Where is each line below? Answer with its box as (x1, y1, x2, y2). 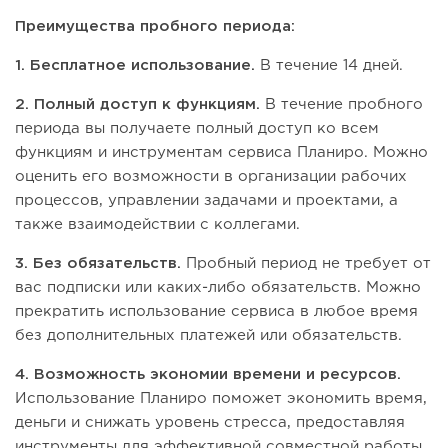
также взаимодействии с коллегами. (15, 218, 300, 232)
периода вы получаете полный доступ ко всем (15, 122, 379, 136)
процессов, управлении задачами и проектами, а (15, 194, 398, 208)
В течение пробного (265, 98, 423, 112)
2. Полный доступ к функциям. (15, 98, 265, 112)
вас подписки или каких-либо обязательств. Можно (15, 281, 421, 295)
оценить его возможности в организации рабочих (15, 170, 407, 184)
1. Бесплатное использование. (15, 59, 260, 73)
